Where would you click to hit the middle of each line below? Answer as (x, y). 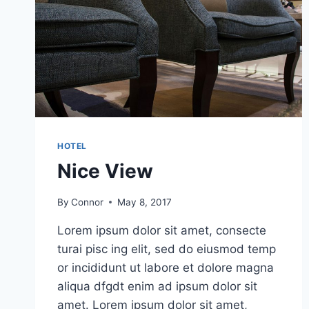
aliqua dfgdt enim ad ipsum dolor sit (157, 286)
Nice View (105, 171)
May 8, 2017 (145, 202)
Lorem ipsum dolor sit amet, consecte (162, 230)
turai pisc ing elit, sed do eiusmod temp (167, 249)
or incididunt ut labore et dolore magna (166, 267)
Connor (88, 202)
